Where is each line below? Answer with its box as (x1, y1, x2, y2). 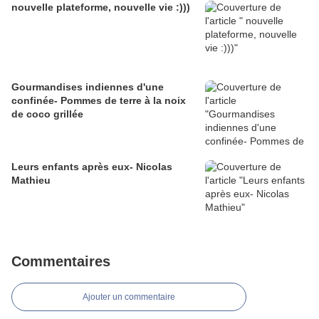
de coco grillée (11, 108, 83, 120)
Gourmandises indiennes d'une (11, 81, 164, 93)
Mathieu (11, 174, 51, 187)
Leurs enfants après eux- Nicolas (11, 161, 172, 173)
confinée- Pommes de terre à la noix (11, 95, 186, 107)
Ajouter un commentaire (83, 292, 175, 303)
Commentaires (11, 253, 110, 270)
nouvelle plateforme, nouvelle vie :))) (11, 1, 190, 14)
